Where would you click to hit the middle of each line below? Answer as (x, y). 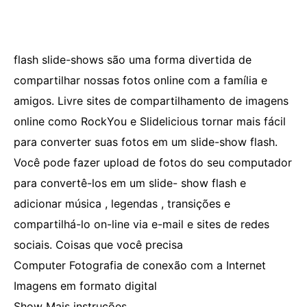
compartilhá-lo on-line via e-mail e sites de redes (142, 224)
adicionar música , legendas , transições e (122, 204)
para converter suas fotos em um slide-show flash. (146, 142)
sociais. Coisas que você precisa (98, 245)
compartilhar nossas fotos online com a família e (140, 80)
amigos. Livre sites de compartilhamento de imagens (151, 101)
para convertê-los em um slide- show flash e (130, 183)
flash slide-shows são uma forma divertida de (133, 60)
